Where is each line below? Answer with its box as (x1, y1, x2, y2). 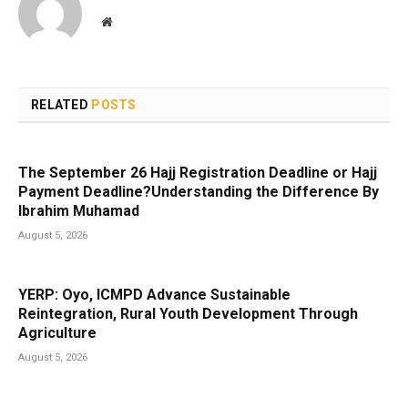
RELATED (31, 97, 92, 112)
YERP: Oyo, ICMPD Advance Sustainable (18, 285, 291, 303)
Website (111, 14, 152, 27)
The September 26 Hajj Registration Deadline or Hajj (18, 163, 377, 181)
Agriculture (18, 323, 97, 342)
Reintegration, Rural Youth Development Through (18, 304, 358, 322)
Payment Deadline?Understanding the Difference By (18, 182, 379, 200)
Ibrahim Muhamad (18, 201, 139, 219)
